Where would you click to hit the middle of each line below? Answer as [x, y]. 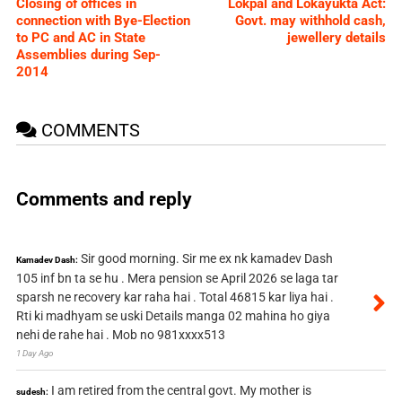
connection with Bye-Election [103, 21]
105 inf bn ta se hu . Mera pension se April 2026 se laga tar [177, 279]
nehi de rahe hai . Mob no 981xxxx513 [120, 335]
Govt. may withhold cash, [311, 21]
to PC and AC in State [80, 38]
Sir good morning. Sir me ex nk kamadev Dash [206, 259]
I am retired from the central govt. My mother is [181, 391]
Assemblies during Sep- [88, 55]
